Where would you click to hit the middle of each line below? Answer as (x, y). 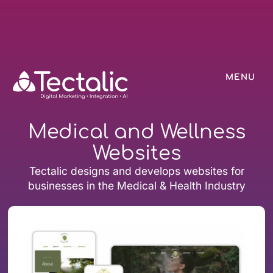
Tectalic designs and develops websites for (136, 171)
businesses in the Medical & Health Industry (136, 186)
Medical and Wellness (136, 132)
